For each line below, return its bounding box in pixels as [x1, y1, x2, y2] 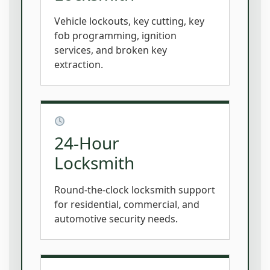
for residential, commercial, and [54, 198, 199, 212]
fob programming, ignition [54, 29, 177, 43]
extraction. [54, 58, 103, 72]
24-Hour [54, 131, 119, 155]
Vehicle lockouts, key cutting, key [54, 14, 204, 28]
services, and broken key [54, 43, 167, 57]
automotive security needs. [54, 212, 178, 226]
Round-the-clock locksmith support [54, 183, 215, 197]
